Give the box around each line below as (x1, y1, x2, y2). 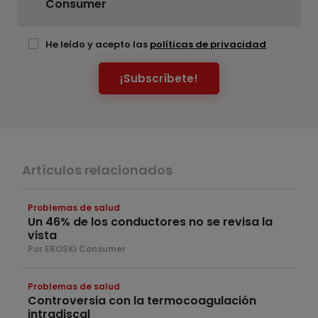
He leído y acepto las (45, 38, 150, 52)
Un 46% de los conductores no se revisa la (28, 214, 273, 231)
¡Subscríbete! (120, 70, 198, 86)
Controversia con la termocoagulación (28, 292, 256, 309)
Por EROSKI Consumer (28, 243, 126, 256)
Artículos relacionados (22, 161, 172, 180)
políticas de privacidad (150, 38, 266, 52)
